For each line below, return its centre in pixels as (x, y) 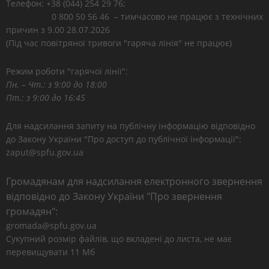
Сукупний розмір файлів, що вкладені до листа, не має (119, 239)
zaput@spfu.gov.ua (45, 152)
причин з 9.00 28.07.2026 (58, 30)
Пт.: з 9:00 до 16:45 (46, 98)
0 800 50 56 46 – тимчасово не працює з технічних (134, 17)
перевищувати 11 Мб (50, 252)
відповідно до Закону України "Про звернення (114, 196)
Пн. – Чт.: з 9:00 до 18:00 (56, 84)
